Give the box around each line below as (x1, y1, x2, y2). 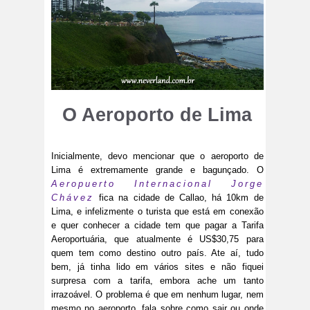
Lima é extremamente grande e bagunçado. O (51, 165, 264, 176)
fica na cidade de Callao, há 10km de (94, 192, 264, 203)
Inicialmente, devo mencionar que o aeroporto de (51, 151, 264, 162)
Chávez (51, 192, 94, 203)
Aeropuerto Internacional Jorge (51, 179, 264, 190)
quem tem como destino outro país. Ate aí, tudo (51, 248, 264, 259)
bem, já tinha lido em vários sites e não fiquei (51, 262, 264, 273)
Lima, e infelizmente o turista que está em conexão (51, 206, 264, 217)
